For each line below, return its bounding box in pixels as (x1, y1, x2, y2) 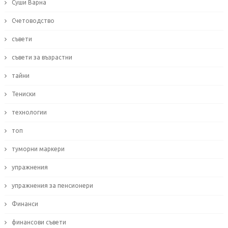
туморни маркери (11, 146, 65, 153)
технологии (11, 109, 47, 116)
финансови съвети (11, 219, 66, 226)
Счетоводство (11, 17, 54, 24)
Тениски (11, 91, 36, 98)
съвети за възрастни (11, 54, 72, 61)
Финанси (11, 201, 38, 208)
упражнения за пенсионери (11, 182, 93, 189)
